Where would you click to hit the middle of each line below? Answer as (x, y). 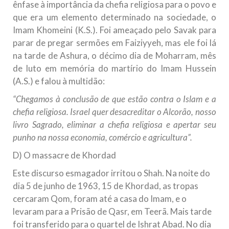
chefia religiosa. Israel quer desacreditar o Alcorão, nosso (114, 112)
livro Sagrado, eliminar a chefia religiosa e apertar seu (114, 125)
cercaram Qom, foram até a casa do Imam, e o (100, 199)
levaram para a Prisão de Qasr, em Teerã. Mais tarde (112, 212)
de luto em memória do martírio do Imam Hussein (114, 68)
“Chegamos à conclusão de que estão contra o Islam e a (114, 99)
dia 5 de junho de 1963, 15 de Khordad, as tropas (106, 186)
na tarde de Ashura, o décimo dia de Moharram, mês (114, 56)
